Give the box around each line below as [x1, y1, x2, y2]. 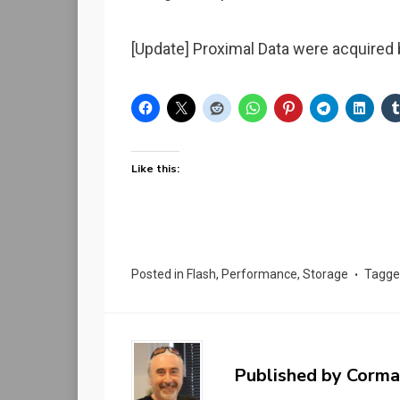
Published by [234, 363, 346, 388]
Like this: [131, 162, 179, 177]
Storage [303, 267, 348, 282]
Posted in [131, 267, 187, 282]
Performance [221, 267, 297, 282]
